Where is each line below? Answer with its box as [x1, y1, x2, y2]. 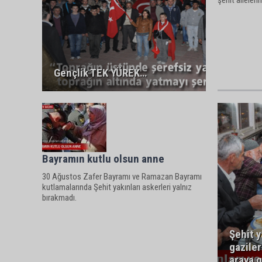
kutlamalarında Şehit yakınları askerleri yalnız [42, 182, 192, 192]
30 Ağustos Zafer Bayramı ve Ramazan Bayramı [42, 171, 202, 182]
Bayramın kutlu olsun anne [42, 152, 164, 166]
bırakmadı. [42, 192, 77, 203]
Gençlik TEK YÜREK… [54, 66, 147, 80]
